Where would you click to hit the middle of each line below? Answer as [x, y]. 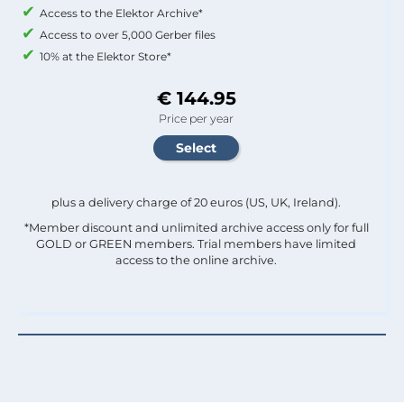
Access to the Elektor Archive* [121, 13]
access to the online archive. [196, 260]
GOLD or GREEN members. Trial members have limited [196, 243]
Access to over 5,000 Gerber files [128, 34]
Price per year [196, 118]
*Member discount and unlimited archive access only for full [196, 227]
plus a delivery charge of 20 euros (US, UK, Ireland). [196, 202]
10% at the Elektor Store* [106, 56]
